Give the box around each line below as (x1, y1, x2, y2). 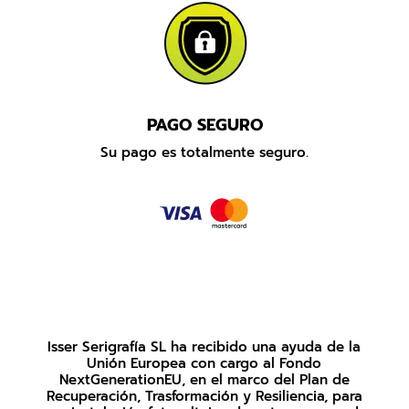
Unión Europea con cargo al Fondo (87, 353, 322, 374)
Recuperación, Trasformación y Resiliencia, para (46, 386, 362, 407)
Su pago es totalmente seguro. (100, 142, 309, 163)
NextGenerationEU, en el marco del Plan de (58, 370, 350, 391)
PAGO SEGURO (146, 112, 263, 139)
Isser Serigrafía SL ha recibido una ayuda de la (47, 337, 362, 358)
